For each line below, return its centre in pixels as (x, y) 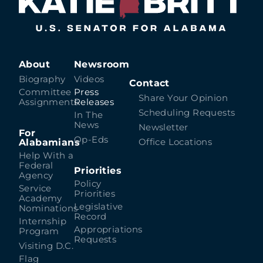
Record (90, 217)
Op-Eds (91, 140)
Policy (88, 184)
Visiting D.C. (46, 246)
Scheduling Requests (187, 113)
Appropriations (108, 230)
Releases (94, 102)
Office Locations (175, 142)
